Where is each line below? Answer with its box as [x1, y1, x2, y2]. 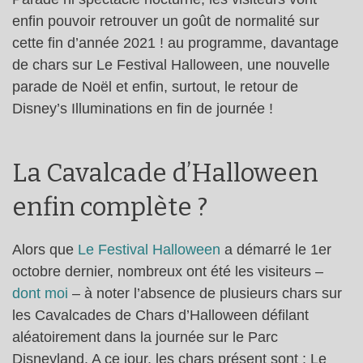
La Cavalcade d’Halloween [12, 157, 318, 188]
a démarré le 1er [220, 241, 331, 258]
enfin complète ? [12, 191, 207, 222]
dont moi [12, 284, 68, 301]
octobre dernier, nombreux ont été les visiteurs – [12, 263, 323, 280]
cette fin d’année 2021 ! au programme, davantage [12, 35, 339, 52]
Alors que [12, 241, 78, 258]
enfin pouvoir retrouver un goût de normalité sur [12, 13, 319, 30]
